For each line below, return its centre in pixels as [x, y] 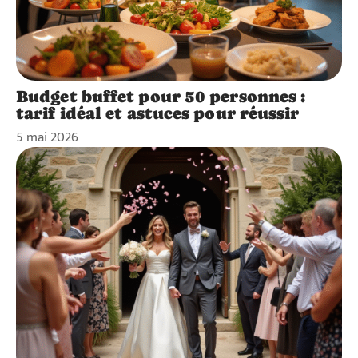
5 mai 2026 [47, 137]
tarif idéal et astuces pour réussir [158, 113]
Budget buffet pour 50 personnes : [161, 96]
